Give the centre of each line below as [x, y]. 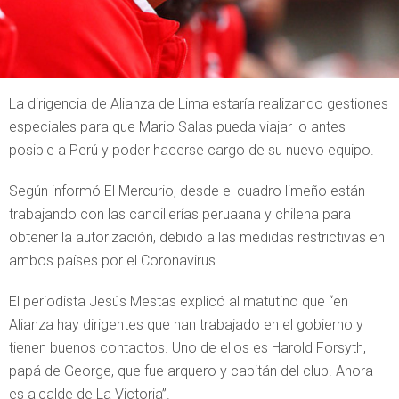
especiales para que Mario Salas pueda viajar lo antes [177, 127]
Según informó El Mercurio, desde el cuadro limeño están [187, 191]
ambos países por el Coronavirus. [114, 261]
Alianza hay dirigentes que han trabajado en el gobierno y [186, 325]
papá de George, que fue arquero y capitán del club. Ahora [191, 371]
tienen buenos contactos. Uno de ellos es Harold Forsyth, [187, 348]
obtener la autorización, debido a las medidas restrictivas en [197, 237]
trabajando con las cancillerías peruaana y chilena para [180, 214]
